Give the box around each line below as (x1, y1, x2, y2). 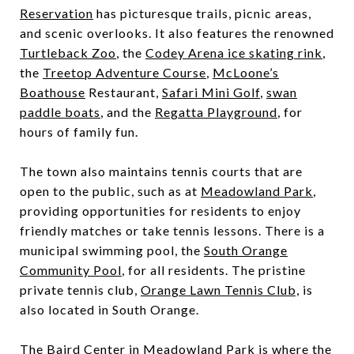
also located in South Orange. (20, 301, 199, 317)
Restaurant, (85, 84, 162, 100)
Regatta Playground (155, 104, 277, 119)
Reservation (20, 5, 93, 21)
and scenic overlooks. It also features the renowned (20, 24, 334, 40)
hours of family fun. (20, 123, 138, 139)
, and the (100, 104, 155, 119)
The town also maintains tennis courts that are (20, 163, 303, 179)
